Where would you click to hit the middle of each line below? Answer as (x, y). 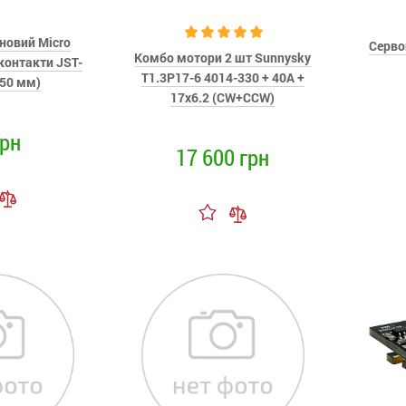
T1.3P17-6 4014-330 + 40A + (222, 77)
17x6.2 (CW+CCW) (223, 97)
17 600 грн (223, 157)
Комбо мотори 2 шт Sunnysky (223, 58)
